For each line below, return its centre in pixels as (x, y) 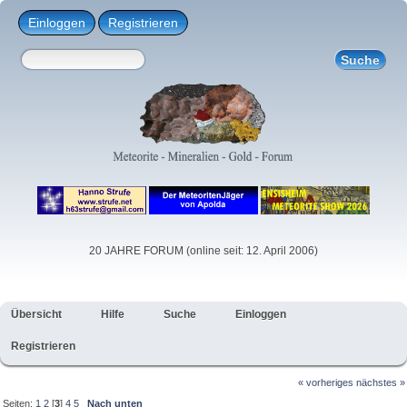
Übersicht (36, 314)
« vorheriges (325, 382)
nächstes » (380, 382)
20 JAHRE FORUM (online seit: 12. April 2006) (203, 251)
